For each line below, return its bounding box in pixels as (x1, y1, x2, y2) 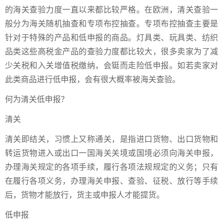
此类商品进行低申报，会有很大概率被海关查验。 (5, 74, 180, 84)
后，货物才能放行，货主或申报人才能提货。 (5, 189, 164, 200)
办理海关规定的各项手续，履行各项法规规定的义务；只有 (5, 161, 218, 172)
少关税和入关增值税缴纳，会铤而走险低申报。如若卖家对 (5, 60, 218, 70)
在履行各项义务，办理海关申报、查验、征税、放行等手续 (5, 175, 218, 186)
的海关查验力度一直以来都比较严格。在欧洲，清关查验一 (5, 4, 218, 14)
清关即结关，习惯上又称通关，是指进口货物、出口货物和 (5, 133, 218, 144)
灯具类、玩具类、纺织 (136, 32, 219, 42)
